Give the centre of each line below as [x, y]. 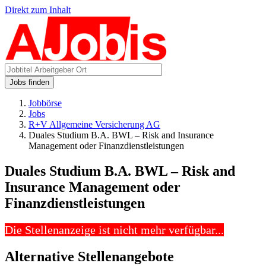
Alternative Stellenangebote [89, 256]
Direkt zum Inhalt [38, 10]
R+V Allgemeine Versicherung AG [94, 124]
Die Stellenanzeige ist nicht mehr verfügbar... [114, 229]
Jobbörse [45, 103]
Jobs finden [29, 82]
